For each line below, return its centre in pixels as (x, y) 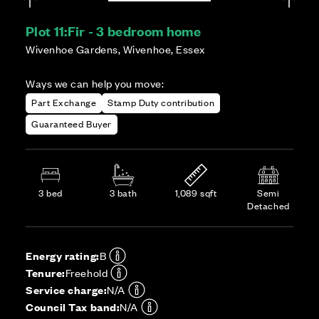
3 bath (123, 193)
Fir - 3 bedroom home (134, 31)
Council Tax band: (73, 307)
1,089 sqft (196, 193)
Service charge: (67, 289)
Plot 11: (47, 31)
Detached (268, 205)
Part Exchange (64, 102)
